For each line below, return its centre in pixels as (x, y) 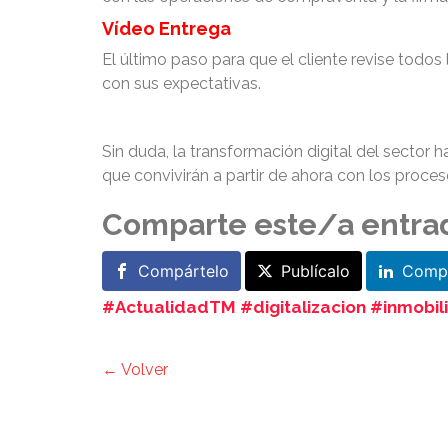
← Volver (135, 369)
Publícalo (315, 270)
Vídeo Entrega (166, 28)
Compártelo (183, 270)
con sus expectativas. (181, 83)
